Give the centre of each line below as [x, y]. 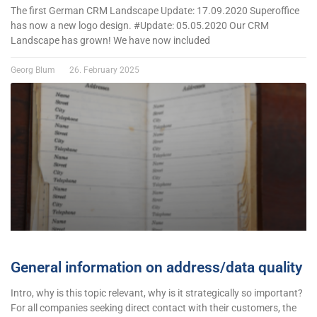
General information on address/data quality [156, 267]
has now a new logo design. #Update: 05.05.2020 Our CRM [140, 25]
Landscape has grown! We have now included [110, 40]
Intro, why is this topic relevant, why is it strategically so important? [157, 293]
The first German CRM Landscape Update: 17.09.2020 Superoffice [155, 10]
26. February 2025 [103, 70]
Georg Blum [34, 70]
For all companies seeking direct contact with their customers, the [154, 307]
